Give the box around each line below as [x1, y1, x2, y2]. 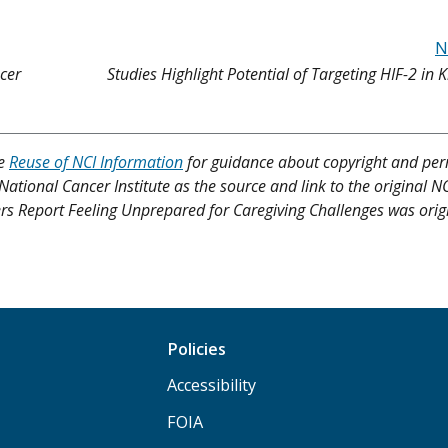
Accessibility [167, 373, 257, 396]
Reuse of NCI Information [9, 150, 183, 173]
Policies [167, 337, 227, 360]
